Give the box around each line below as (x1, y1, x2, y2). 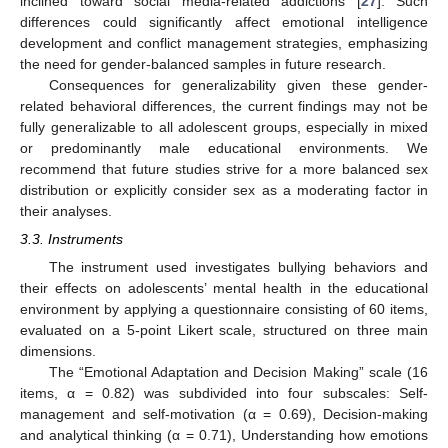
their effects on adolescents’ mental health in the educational (20, 280, 428, 297)
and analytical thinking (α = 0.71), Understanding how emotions (20, 427, 428, 444)
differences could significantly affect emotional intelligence (20, 13, 428, 30)
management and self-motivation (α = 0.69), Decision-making (20, 406, 428, 423)
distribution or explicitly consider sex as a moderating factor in (20, 181, 428, 198)
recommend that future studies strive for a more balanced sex (20, 160, 428, 177)
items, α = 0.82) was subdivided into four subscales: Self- (20, 385, 428, 402)
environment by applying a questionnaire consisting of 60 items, (20, 301, 428, 318)
